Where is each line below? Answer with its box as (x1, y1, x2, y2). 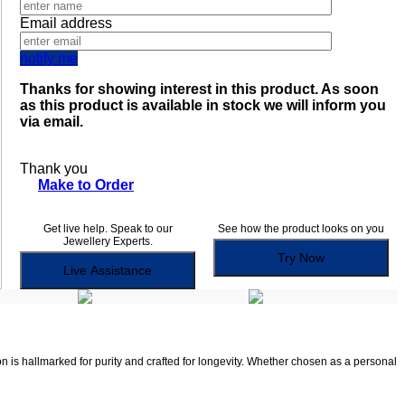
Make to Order (38, 177, 134, 193)
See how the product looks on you (218, 222, 384, 236)
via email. (20, 114, 83, 130)
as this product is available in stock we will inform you (20, 98, 386, 114)
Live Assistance (90, 263, 152, 278)
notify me (20, 51, 78, 67)
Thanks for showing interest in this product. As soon (20, 81, 379, 98)
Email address (20, 15, 112, 32)
